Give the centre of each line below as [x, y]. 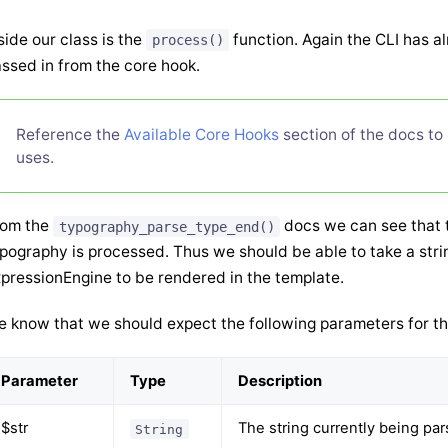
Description [280, 381]
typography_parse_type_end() [166, 226]
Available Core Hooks [202, 135]
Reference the [70, 135]
